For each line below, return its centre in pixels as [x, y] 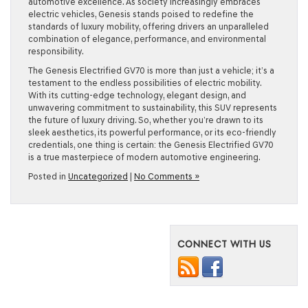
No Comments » [167, 176]
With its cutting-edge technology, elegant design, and [137, 95]
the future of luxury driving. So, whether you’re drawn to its [146, 120]
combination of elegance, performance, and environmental [147, 39]
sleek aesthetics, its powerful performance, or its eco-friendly [152, 132]
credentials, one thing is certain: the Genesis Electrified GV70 [151, 145]
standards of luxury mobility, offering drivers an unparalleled [148, 26]
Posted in [48, 176]
